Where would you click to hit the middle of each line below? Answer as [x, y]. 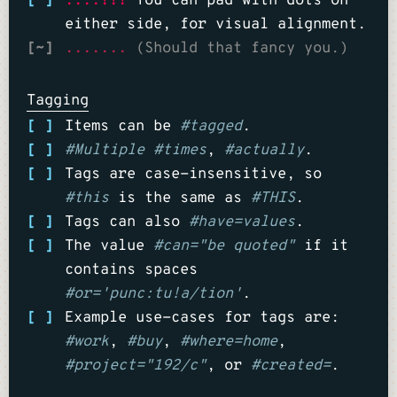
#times [179, 150]
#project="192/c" [135, 366]
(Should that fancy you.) [237, 49]
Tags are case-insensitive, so [193, 174]
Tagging [58, 101]
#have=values [241, 222]
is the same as [179, 198]
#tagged [210, 126]
